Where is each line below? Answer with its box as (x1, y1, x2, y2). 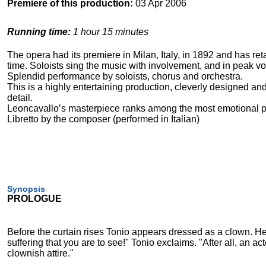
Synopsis (7, 184, 45, 194)
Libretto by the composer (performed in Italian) (7, 114, 199, 125)
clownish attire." (7, 248, 74, 259)
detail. (7, 93, 33, 103)
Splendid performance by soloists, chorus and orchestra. (7, 71, 243, 82)
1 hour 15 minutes (71, 27, 148, 37)
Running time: (7, 27, 71, 37)
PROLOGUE (7, 194, 62, 204)
